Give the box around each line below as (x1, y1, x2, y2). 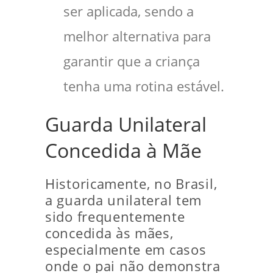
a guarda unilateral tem (45, 191, 202, 210)
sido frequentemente (45, 208, 185, 226)
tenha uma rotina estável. (63, 77, 224, 96)
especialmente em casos (45, 241, 207, 259)
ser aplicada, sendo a (63, 2, 194, 21)
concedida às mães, (45, 224, 174, 243)
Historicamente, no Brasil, (45, 175, 218, 193)
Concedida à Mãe (45, 137, 202, 164)
